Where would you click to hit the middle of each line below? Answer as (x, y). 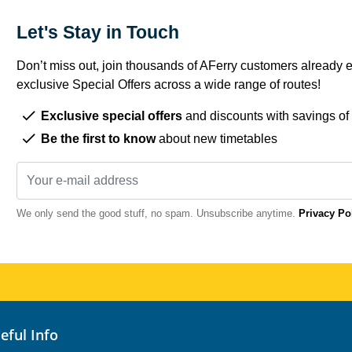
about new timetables (216, 139)
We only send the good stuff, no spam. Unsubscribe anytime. (156, 213)
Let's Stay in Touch (103, 32)
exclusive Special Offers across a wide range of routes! (169, 85)
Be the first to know (98, 139)
